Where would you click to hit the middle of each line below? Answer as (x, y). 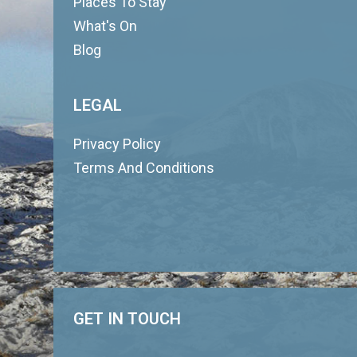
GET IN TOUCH (127, 319)
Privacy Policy (118, 144)
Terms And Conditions (144, 168)
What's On (106, 26)
